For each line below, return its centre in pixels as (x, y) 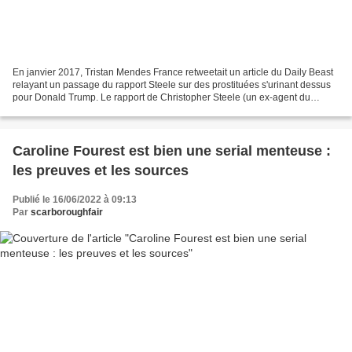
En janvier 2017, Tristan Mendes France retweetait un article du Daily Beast (173, 72)
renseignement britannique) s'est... (86, 110)
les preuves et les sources (101, 170)
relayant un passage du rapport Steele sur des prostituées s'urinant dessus (172, 84)
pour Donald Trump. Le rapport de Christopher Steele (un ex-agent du (161, 97)
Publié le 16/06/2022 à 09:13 (75, 199)
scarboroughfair (67, 212)
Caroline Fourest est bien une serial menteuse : (172, 150)
